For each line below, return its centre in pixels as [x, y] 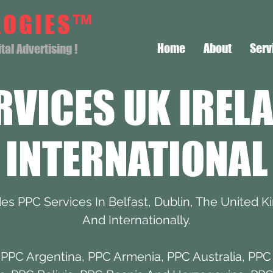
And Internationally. [136, 220]
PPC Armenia [124, 256]
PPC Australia [204, 256]
